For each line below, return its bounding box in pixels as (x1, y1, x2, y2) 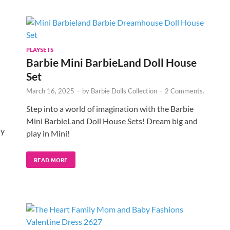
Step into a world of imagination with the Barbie (26, 103, 194, 113)
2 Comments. (165, 86, 204, 95)
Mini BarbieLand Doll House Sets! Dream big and (26, 116, 198, 126)
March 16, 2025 (26, 86, 74, 95)
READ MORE (34, 155, 68, 164)
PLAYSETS (26, 45, 53, 53)
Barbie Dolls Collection (91, 86, 157, 95)
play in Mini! (26, 128, 70, 138)
